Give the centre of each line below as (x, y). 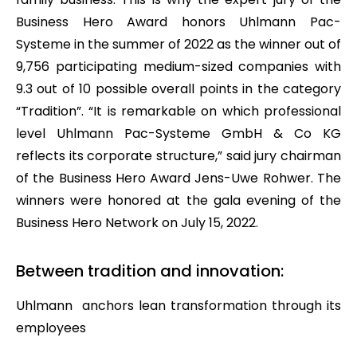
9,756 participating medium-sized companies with (178, 66)
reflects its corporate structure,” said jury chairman (178, 155)
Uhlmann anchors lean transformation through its (178, 305)
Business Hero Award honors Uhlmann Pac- (178, 22)
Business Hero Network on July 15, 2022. (137, 222)
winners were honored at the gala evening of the (178, 200)
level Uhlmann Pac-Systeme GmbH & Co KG (178, 133)
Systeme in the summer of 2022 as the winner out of (178, 44)
